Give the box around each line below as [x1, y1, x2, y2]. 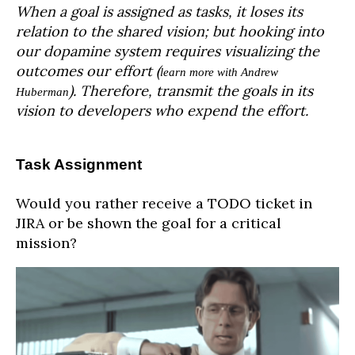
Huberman [16, 84, 69, 98]
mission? [16, 233, 77, 252]
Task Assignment [16, 155, 142, 173]
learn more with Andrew [160, 64, 278, 78]
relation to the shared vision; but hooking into [16, 21, 324, 40]
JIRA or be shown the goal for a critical [16, 213, 281, 232]
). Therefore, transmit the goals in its [69, 81, 313, 100]
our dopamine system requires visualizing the [16, 41, 319, 60]
